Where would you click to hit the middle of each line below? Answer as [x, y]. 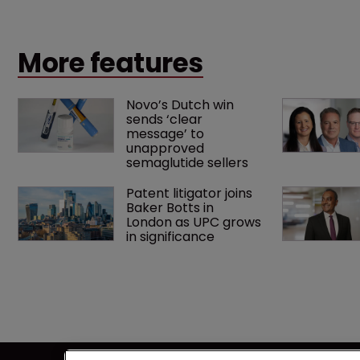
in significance [170, 236]
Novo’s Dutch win [182, 104]
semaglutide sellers [187, 162]
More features [110, 63]
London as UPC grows [195, 222]
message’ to [167, 133]
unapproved [167, 148]
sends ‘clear [166, 119]
